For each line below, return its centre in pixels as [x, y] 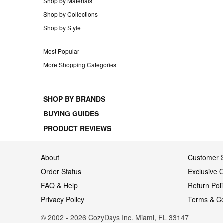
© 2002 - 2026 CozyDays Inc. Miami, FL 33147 [115, 217]
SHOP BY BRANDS [74, 98]
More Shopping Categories [80, 64]
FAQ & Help [59, 185]
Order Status [61, 171]
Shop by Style [62, 27]
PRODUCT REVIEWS [77, 128]
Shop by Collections [70, 14]
